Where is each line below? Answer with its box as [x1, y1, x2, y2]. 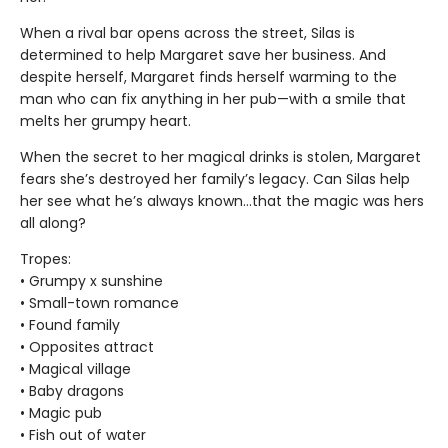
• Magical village [20, 359, 131, 380]
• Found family [20, 315, 120, 336]
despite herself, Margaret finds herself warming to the [20, 67, 397, 88]
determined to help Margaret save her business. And [20, 45, 386, 66]
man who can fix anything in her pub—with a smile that [20, 89, 406, 110]
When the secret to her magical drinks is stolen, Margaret [20, 147, 421, 168]
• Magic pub [20, 403, 102, 424]
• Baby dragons [20, 381, 124, 402]
